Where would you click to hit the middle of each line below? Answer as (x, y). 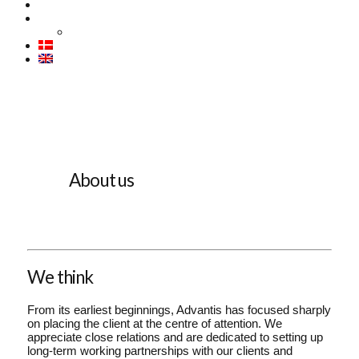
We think (60, 277)
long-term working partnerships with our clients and (159, 350)
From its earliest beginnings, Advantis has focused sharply (179, 309)
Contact (91, 32)
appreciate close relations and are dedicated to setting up (175, 337)
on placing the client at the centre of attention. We (154, 323)
